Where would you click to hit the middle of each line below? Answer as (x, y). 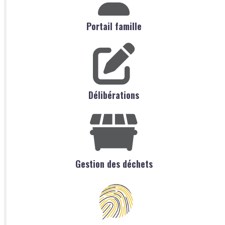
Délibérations (114, 95)
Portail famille (114, 26)
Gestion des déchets (114, 164)
